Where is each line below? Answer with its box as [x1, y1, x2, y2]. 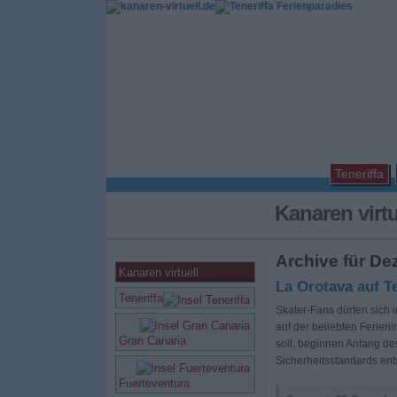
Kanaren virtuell [118, 266, 198, 279]
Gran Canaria [118, 334, 186, 347]
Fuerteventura [118, 377, 190, 390]
